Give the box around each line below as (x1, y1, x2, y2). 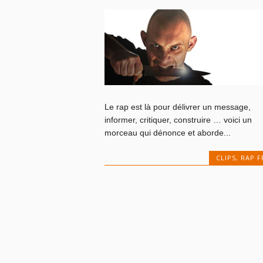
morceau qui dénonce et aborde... (104, 128, 231, 137)
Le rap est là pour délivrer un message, (104, 102, 251, 112)
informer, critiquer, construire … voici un (104, 115, 252, 124)
